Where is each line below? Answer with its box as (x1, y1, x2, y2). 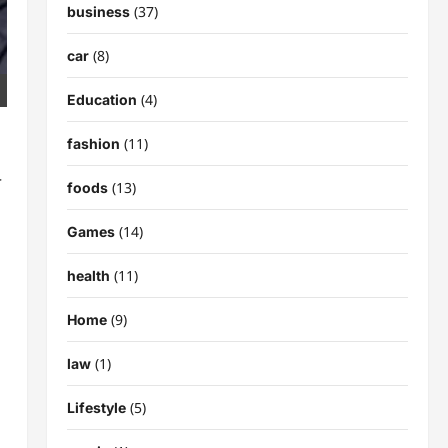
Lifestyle (66, 398, 126, 416)
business (66, 2, 130, 20)
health (66, 266, 110, 284)
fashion (66, 134, 120, 152)
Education (66, 90, 137, 108)
